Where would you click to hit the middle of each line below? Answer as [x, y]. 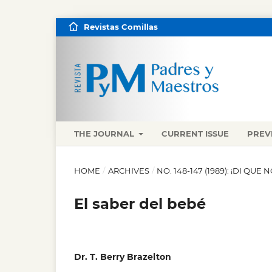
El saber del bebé [140, 203]
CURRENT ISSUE [195, 133]
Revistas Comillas [121, 27]
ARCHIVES [128, 170]
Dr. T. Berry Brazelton [123, 257]
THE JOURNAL [105, 133]
